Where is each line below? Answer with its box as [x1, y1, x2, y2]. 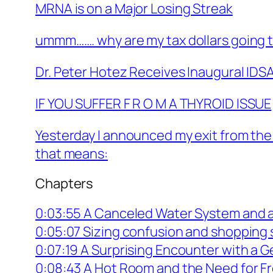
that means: [35, 144, 108, 163]
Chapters [35, 174, 94, 193]
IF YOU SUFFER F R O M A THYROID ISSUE [35, 94, 272, 113]
